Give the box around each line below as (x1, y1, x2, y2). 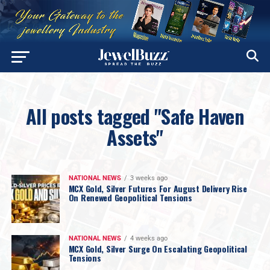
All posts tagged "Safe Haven (25, 101, 245, 130)
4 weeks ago (130, 234, 168, 242)
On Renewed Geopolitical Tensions (68, 190, 192, 204)
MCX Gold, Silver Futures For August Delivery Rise (68, 181, 247, 195)
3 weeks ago (130, 174, 168, 182)
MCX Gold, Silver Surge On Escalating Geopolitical (68, 242, 247, 255)
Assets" (107, 122, 163, 151)
